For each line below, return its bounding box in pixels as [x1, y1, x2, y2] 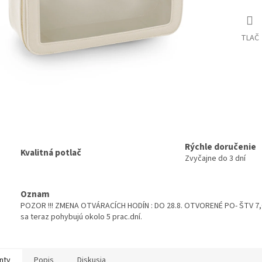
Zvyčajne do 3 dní [185, 153, 246, 165]
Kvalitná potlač [20, 146, 81, 159]
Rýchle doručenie [185, 140, 256, 154]
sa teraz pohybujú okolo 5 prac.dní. [20, 211, 142, 223]
